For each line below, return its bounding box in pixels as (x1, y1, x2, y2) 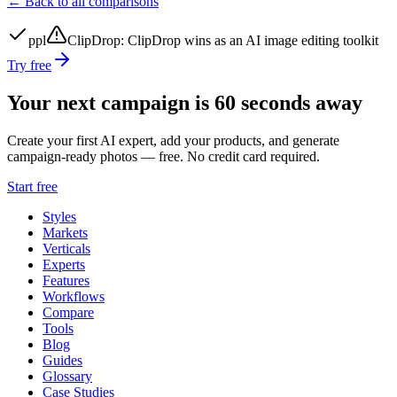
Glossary (43, 368, 92, 384)
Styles (43, 208, 76, 224)
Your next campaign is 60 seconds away (7, 91, 362, 115)
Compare (43, 304, 94, 320)
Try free (7, 58, 51, 74)
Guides (43, 352, 82, 368)
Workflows (43, 288, 105, 304)
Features (43, 272, 90, 288)
